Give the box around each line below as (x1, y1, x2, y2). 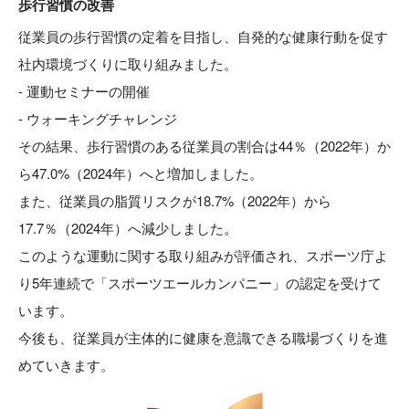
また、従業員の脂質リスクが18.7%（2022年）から (18, 191, 331, 210)
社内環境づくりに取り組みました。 (18, 54, 237, 73)
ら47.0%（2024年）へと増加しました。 (18, 163, 263, 183)
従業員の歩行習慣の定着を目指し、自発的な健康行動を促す (18, 26, 388, 46)
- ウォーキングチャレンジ (18, 109, 177, 128)
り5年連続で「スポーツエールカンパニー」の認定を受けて (18, 273, 382, 292)
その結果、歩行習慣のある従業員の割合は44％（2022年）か (18, 136, 391, 155)
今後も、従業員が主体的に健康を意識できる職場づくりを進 (18, 328, 388, 347)
